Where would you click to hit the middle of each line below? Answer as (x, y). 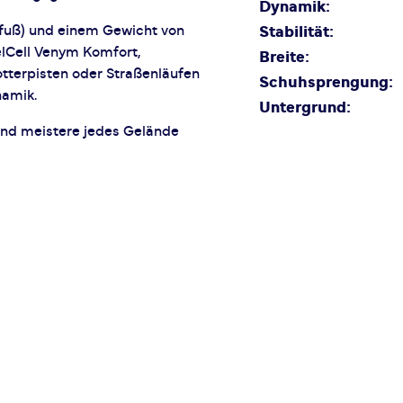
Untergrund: (305, 108)
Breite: (284, 58)
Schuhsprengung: (326, 83)
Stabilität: (296, 32)
